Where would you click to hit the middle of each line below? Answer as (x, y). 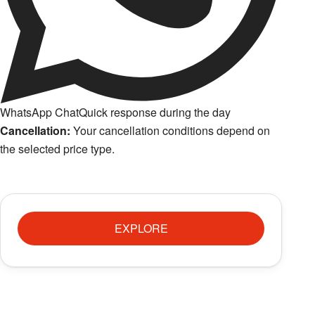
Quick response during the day (155, 112)
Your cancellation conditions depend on (171, 130)
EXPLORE (141, 228)
